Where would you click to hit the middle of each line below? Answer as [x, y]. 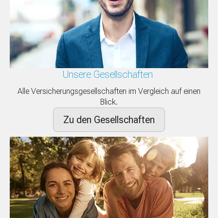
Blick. [109, 102]
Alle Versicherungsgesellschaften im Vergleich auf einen [109, 91]
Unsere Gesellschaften [109, 75]
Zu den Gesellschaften [109, 120]
